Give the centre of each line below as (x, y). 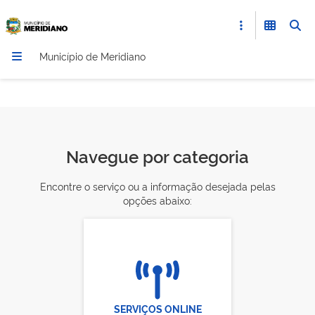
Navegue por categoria (157, 156)
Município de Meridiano (92, 56)
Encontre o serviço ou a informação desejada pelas (157, 186)
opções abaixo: (157, 200)
